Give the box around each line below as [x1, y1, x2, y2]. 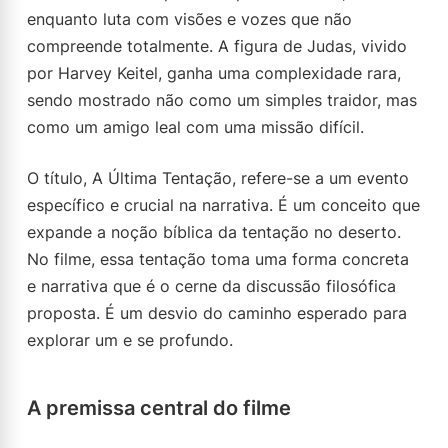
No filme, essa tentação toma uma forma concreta [27, 249, 409, 269]
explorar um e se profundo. [27, 330, 233, 350]
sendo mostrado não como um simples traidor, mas [27, 90, 417, 110]
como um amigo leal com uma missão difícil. [27, 117, 364, 137]
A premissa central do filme [27, 396, 291, 420]
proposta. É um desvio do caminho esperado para [27, 303, 407, 323]
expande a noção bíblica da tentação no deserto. [27, 222, 401, 242]
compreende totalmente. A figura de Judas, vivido [27, 36, 407, 56]
